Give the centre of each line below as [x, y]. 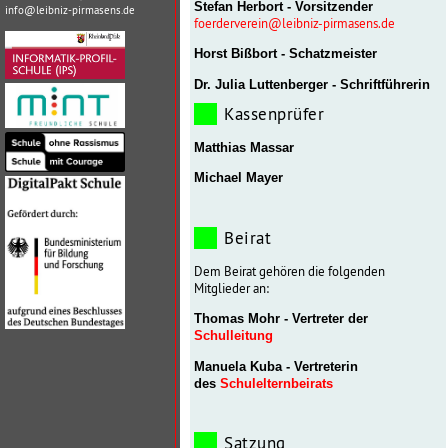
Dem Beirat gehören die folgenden [289, 272]
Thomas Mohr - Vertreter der [281, 319]
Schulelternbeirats [276, 383]
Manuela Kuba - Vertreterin [276, 366]
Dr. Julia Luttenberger [263, 84]
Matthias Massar [244, 148]
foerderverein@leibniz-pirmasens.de [294, 23]
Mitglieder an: [231, 289]
